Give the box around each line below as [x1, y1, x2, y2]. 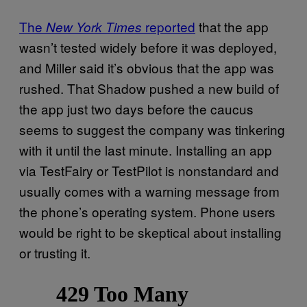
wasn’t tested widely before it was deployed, [19, 38, 277, 56]
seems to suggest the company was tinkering [19, 120, 285, 138]
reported [142, 17, 195, 36]
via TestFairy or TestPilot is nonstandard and [19, 161, 279, 180]
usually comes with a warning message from [19, 182, 280, 200]
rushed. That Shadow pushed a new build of [19, 79, 279, 97]
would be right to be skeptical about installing [19, 223, 282, 241]
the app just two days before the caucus [19, 99, 254, 118]
